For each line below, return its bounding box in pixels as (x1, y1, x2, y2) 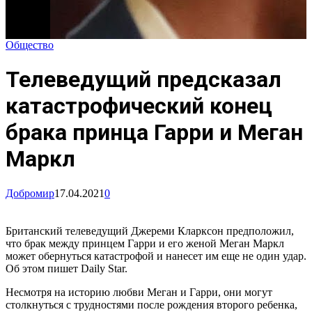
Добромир (6, 187, 54, 199)
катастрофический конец (6, 93, 272, 120)
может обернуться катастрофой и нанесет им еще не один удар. (6, 249, 306, 262)
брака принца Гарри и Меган (6, 119, 303, 146)
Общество (6, 38, 54, 51)
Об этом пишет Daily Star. (6, 262, 127, 274)
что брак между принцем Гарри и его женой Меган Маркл (6, 237, 284, 249)
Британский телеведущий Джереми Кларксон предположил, (6, 224, 294, 237)
